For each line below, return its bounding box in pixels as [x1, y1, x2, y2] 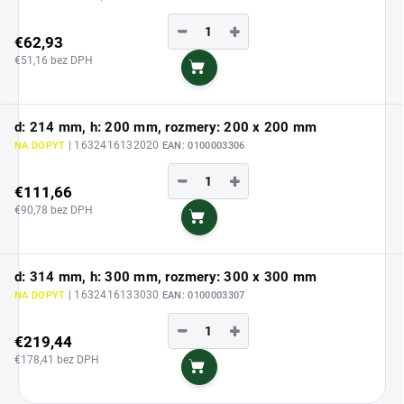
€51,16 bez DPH [14, 53, 93, 67]
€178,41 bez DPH [14, 353, 99, 366]
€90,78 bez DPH [14, 203, 93, 216]
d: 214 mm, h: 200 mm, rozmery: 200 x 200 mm [14, 119, 317, 136]
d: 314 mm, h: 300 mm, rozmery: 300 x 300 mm [14, 269, 317, 286]
